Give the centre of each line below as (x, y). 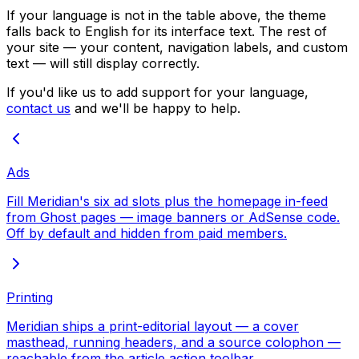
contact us (38, 108)
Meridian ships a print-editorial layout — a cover (153, 326)
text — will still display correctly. (103, 63)
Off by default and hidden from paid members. (147, 233)
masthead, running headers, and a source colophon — (173, 342)
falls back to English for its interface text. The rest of (167, 31)
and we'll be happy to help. (155, 108)
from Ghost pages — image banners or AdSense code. (173, 217)
